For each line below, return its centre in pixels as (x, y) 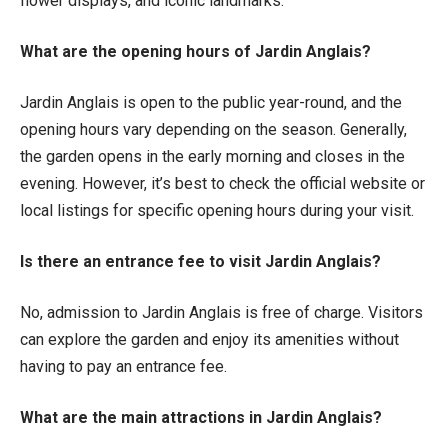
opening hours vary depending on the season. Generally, (213, 129)
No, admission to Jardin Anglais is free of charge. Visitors (221, 312)
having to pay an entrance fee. (123, 366)
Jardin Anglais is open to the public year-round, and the (211, 102)
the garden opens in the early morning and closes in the (212, 156)
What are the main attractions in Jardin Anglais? (201, 417)
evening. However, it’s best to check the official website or (222, 183)
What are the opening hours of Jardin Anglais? (195, 51)
